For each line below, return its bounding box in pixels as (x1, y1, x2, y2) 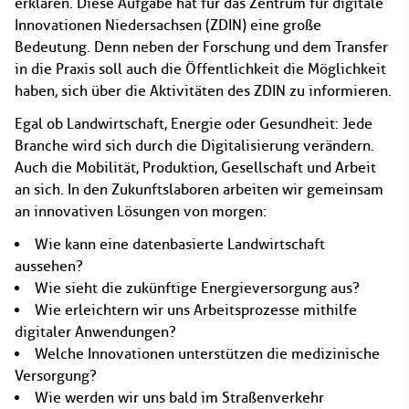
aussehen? (15, 257, 83, 275)
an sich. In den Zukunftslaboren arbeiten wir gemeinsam (15, 181, 383, 198)
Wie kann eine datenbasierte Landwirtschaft (35, 236, 325, 253)
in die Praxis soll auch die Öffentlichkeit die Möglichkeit (15, 60, 386, 78)
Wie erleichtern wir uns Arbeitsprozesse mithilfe (35, 301, 357, 319)
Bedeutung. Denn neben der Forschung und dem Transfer (15, 38, 388, 56)
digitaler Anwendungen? (15, 323, 176, 341)
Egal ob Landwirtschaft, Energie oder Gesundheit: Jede (15, 115, 372, 132)
